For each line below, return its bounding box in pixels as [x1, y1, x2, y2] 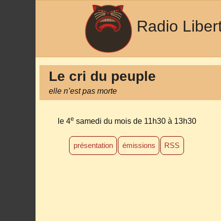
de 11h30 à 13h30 [133, 116, 196, 125]
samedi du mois [74, 116, 133, 125]
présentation [73, 141, 113, 150]
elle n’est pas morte [49, 87, 117, 96]
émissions [122, 141, 155, 150]
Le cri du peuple [49, 69, 156, 84]
